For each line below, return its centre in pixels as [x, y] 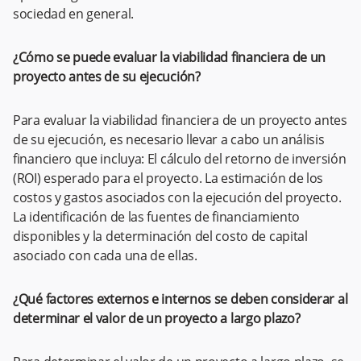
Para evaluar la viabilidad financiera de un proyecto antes [180, 120]
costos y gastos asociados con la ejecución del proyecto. [177, 198]
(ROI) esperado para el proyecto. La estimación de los [168, 178]
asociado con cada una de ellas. [105, 256]
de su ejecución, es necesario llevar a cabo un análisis [169, 140]
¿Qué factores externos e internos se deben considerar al [180, 299]
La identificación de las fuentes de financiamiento [157, 217]
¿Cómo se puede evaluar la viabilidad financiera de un [170, 58]
